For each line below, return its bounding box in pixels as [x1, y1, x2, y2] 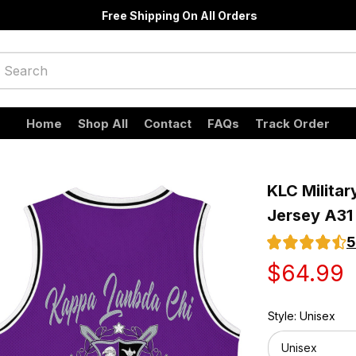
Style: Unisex [268, 309, 335, 323]
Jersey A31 [267, 206, 353, 225]
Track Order [255, 115, 330, 131]
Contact [144, 115, 192, 131]
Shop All [78, 115, 128, 131]
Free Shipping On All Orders [101, 8, 257, 22]
